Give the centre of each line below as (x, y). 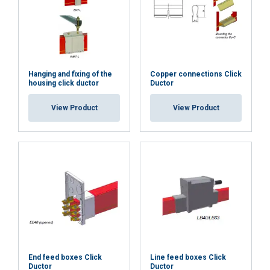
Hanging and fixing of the (70, 74)
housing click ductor (64, 83)
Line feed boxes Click (188, 257)
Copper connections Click (196, 74)
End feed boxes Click (65, 257)
